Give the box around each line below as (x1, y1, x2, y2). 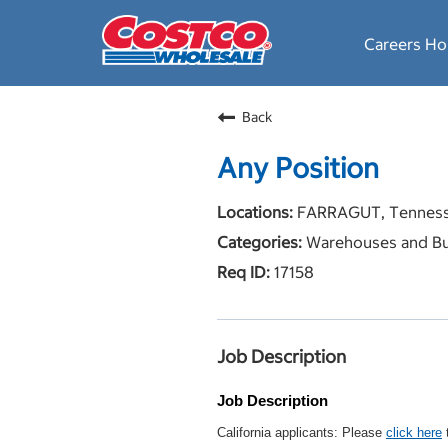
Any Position (217, 150, 379, 186)
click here (386, 425, 442, 440)
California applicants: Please (217, 425, 386, 440)
